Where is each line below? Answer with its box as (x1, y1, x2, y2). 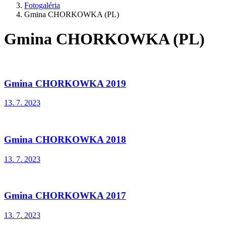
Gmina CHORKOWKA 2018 (4, 134, 126, 145)
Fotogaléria (24, 1, 60, 10)
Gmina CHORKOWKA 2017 (4, 190, 126, 201)
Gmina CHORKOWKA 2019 (4, 78, 126, 89)
